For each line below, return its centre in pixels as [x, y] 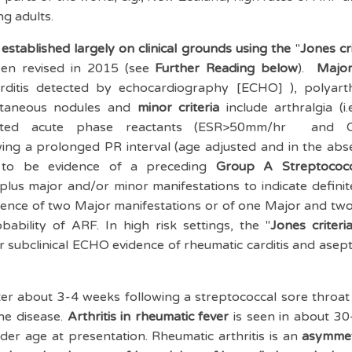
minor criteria [178, 108]
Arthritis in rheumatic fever [148, 317]
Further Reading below [227, 68]
